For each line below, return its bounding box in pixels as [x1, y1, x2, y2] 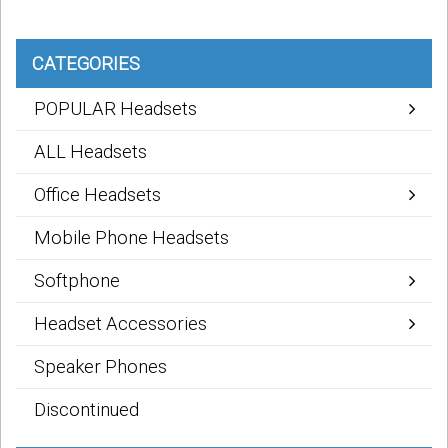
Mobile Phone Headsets [34, 227, 229, 249]
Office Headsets [34, 184, 161, 206]
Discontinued [34, 399, 139, 421]
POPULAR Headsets [34, 98, 197, 120]
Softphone [34, 270, 120, 292]
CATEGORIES [32, 53, 140, 75]
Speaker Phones [34, 356, 167, 378]
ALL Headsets [34, 141, 147, 163]
